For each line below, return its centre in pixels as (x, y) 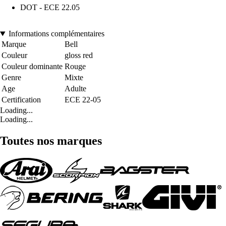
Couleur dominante (32, 67)
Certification (21, 100)
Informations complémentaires (56, 34)
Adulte (75, 89)
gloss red (79, 55)
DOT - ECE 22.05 (50, 8)
